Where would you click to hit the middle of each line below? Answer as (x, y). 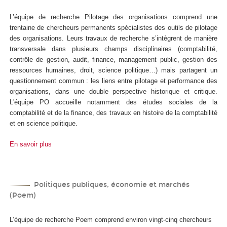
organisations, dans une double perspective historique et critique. (113, 92)
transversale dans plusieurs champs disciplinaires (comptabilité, (113, 49)
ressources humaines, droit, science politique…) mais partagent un (113, 70)
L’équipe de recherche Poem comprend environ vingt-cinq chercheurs (111, 219)
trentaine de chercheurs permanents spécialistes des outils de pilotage (113, 28)
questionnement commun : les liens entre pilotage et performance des (113, 81)
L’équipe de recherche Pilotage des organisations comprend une (113, 17)
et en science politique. (44, 124)
